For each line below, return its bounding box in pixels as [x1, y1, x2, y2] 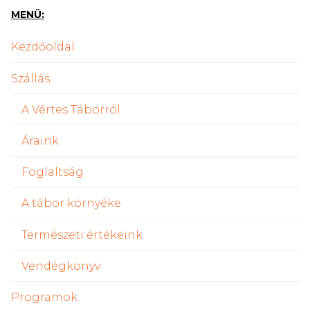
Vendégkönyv [21, 259, 100, 273]
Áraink [21, 134, 59, 147]
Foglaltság [21, 165, 84, 179]
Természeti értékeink [21, 228, 143, 241]
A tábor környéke [21, 197, 121, 210]
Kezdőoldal [11, 40, 75, 54]
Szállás [11, 71, 50, 85]
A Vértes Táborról [21, 102, 120, 116]
